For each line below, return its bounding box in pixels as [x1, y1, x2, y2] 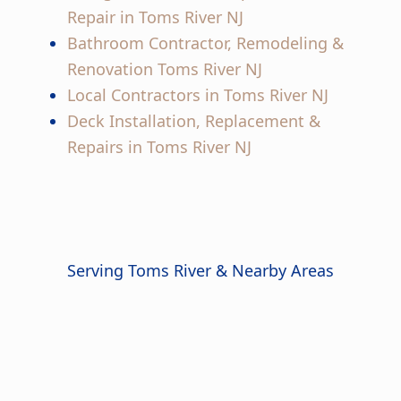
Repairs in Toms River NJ [66, 136, 252, 158]
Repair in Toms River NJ [66, 6, 243, 29]
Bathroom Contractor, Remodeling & [66, 32, 344, 55]
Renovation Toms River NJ [66, 58, 262, 81]
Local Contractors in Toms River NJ [66, 84, 328, 107]
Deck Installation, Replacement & [66, 110, 320, 132]
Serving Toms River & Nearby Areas [67, 260, 334, 282]
